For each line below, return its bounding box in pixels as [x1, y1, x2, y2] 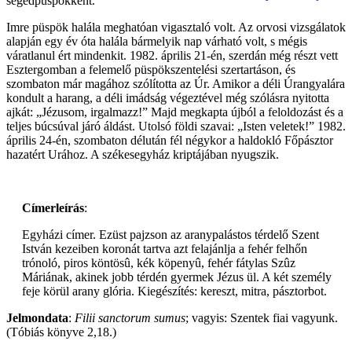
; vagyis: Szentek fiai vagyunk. [185, 311, 338, 325]
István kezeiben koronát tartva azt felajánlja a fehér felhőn [22, 242, 307, 256]
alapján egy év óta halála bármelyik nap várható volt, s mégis [6, 35, 307, 49]
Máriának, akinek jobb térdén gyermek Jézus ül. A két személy [22, 270, 332, 284]
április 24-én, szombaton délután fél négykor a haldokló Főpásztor [6, 134, 333, 148]
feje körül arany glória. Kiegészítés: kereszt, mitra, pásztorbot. [22, 284, 327, 299]
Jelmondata [6, 311, 68, 325]
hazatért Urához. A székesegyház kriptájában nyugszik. [6, 148, 279, 162]
